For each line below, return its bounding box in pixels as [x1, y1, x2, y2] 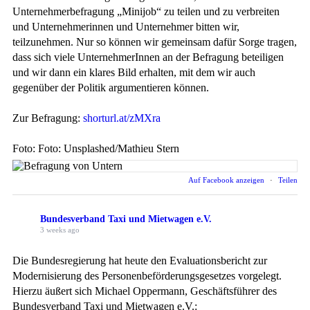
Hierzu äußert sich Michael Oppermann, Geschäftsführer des [12, 285, 277, 298]
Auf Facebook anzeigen [188, 176, 266, 185]
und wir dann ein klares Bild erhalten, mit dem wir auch [12, 66, 255, 79]
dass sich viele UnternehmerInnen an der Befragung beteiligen [12, 51, 284, 64]
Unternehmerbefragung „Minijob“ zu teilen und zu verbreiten [12, 6, 280, 18]
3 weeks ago [40, 225, 80, 234]
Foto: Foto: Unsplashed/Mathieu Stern [12, 143, 179, 155]
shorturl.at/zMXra [83, 112, 161, 125]
